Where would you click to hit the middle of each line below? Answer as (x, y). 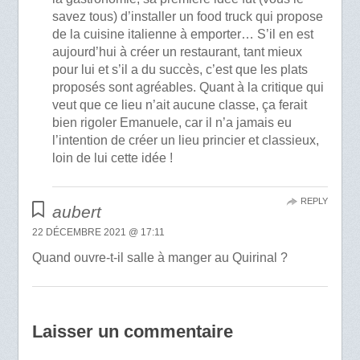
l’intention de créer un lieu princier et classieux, (186, 141)
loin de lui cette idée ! (113, 158)
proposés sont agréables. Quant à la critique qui (188, 88)
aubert (77, 212)
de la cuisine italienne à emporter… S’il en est (183, 35)
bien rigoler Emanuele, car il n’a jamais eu (172, 123)
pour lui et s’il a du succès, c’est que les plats (180, 70)
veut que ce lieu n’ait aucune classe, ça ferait (180, 105)
